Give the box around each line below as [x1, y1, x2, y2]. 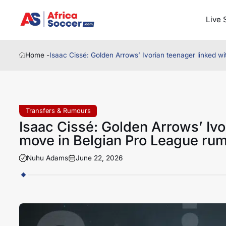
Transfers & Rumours [25, 106, 91, 115]
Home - [25, 51, 50, 60]
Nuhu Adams [26, 153, 68, 162]
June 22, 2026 [75, 153, 123, 162]
